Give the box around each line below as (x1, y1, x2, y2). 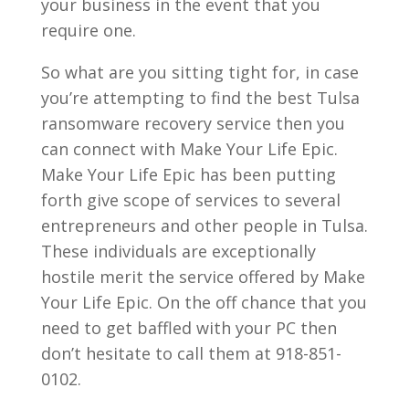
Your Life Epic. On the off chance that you (40, 290, 367, 313)
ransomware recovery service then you (40, 111, 345, 134)
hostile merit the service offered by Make (40, 265, 365, 288)
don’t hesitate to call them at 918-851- (40, 341, 341, 364)
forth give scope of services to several (40, 188, 341, 211)
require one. (40, 18, 136, 41)
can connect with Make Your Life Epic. (40, 137, 338, 160)
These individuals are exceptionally (40, 239, 316, 262)
